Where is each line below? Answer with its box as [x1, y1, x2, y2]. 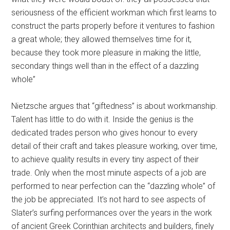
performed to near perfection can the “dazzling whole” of [11, 181, 216, 191]
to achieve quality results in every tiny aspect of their [11, 155, 199, 164]
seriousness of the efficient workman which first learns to [11, 8, 217, 17]
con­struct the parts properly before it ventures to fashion [11, 21, 215, 31]
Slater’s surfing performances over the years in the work [11, 208, 213, 218]
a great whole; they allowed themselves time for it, [11, 34, 192, 44]
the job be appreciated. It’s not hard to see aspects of [11, 195, 206, 204]
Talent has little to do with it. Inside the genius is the [11, 114, 194, 124]
